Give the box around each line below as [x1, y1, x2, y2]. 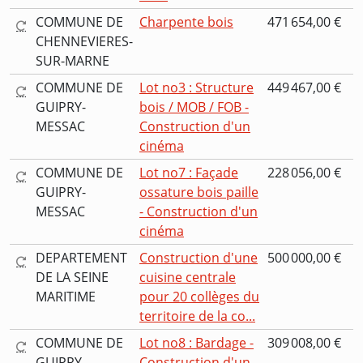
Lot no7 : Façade [139, 164, 238, 182]
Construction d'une [139, 249, 258, 267]
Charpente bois [139, 13, 233, 32]
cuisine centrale [139, 268, 236, 287]
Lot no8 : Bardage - [139, 334, 254, 352]
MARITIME [36, 288, 96, 306]
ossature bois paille [139, 183, 258, 202]
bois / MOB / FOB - [139, 98, 249, 117]
